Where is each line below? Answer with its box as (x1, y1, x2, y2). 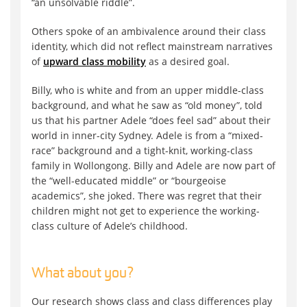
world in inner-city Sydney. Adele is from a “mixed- (32, 128, 263, 142)
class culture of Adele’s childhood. (32, 219, 188, 232)
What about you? (32, 266, 134, 281)
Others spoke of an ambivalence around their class (32, 24, 266, 38)
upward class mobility (43, 54, 146, 68)
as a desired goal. (146, 54, 230, 68)
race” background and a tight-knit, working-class (32, 143, 253, 157)
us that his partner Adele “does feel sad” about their (32, 113, 271, 127)
